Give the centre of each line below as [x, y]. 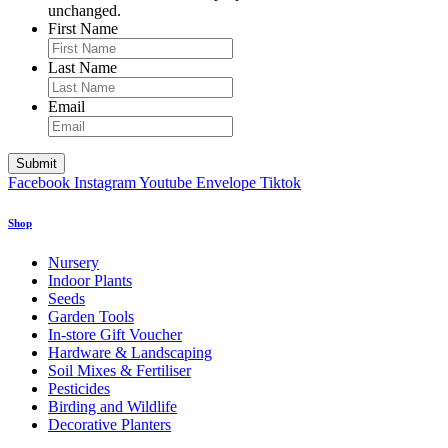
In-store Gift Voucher [115, 334]
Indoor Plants [90, 280]
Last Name [82, 67]
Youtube [165, 182]
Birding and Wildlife [112, 406]
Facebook [39, 182]
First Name [83, 28]
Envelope [226, 182]
